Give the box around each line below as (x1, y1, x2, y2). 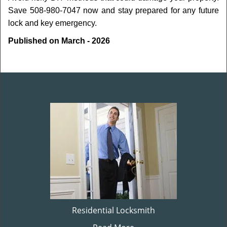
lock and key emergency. (8, 19, 97, 27)
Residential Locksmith (72, 205, 155, 216)
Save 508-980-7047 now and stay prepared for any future (8, 6, 219, 15)
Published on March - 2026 (8, 36, 110, 45)
